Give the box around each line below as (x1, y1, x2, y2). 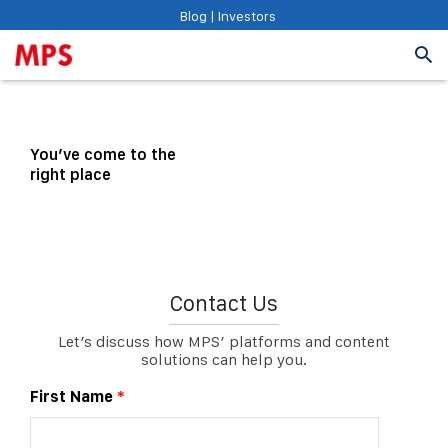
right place (30, 165, 111, 184)
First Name (30, 387, 117, 406)
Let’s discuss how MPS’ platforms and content (58, 332, 390, 351)
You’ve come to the (30, 145, 176, 164)
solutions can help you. (141, 350, 307, 369)
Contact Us (170, 290, 278, 316)
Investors (215, 8, 276, 24)
